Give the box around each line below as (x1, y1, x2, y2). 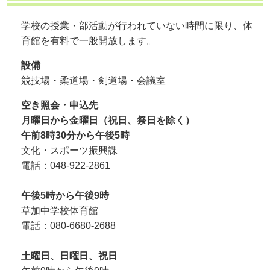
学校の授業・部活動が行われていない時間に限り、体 (21, 20, 253, 31)
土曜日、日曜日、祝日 (21, 251, 118, 262)
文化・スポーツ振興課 (21, 145, 118, 156)
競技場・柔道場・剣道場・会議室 (21, 75, 166, 86)
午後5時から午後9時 (21, 190, 110, 201)
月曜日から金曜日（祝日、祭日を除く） (21, 115, 195, 126)
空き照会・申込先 (21, 100, 99, 111)
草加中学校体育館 (21, 206, 99, 216)
